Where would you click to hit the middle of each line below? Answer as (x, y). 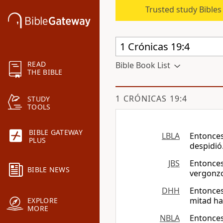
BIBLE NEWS (49, 170)
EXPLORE (43, 201)
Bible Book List (143, 65)
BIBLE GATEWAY (56, 132)
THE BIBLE (45, 72)
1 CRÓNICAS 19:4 (151, 99)
